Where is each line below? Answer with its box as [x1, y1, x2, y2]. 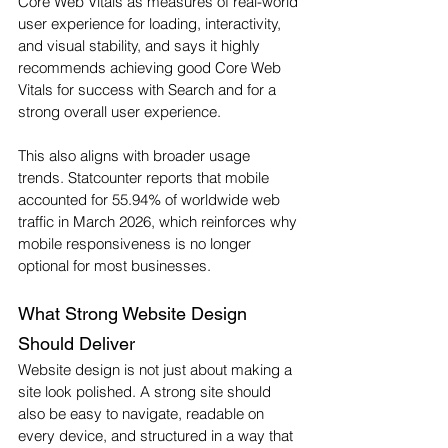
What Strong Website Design [18, 303, 252, 325]
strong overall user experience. [18, 102, 221, 122]
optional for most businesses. [18, 256, 211, 276]
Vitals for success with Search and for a [18, 80, 280, 100]
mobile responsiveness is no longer [18, 234, 255, 254]
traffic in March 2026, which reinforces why [18, 212, 301, 232]
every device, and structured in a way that [18, 426, 297, 446]
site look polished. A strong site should [18, 382, 275, 402]
